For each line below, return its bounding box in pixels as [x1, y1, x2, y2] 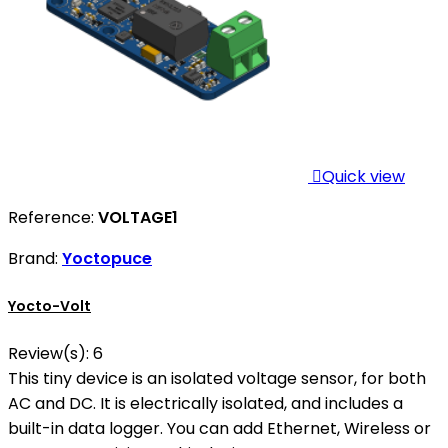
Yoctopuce [62, 247, 152, 271]
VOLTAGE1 [98, 206, 178, 230]
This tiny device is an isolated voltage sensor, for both [8, 366, 426, 390]
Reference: [8, 206, 98, 230]
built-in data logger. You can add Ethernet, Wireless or [8, 416, 431, 440]
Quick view [322, 165, 405, 189]
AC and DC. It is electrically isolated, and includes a [8, 391, 403, 415]
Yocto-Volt [8, 296, 91, 317]
